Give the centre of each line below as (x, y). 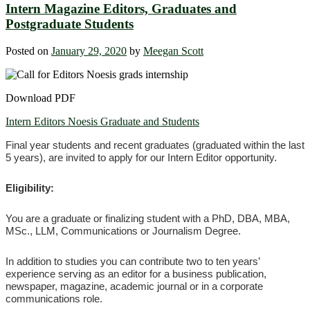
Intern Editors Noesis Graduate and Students (102, 121)
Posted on (28, 51)
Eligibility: (30, 188)
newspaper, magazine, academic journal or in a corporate (134, 286)
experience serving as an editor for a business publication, (136, 273)
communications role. (54, 298)
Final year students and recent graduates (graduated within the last (155, 145)
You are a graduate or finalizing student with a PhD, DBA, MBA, (148, 218)
